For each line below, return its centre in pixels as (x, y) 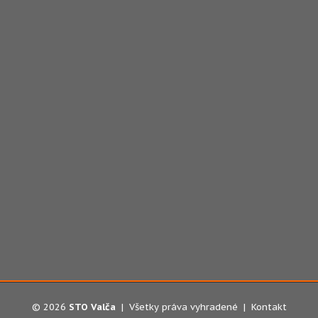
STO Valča (92, 307)
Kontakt (269, 307)
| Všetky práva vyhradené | (183, 307)
